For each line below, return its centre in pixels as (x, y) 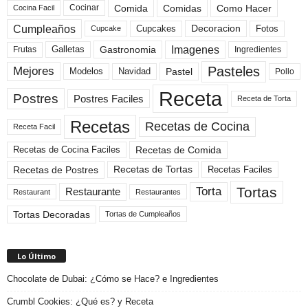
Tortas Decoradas (52, 214)
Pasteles (234, 71)
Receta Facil (34, 126)
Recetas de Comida (178, 150)
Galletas (68, 50)
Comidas (182, 8)
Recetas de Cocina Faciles (67, 150)
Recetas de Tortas (153, 169)
